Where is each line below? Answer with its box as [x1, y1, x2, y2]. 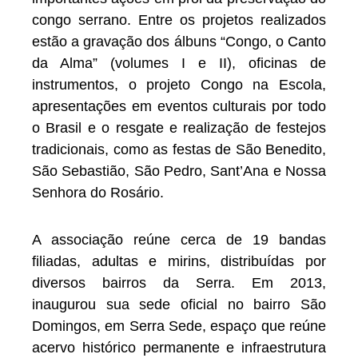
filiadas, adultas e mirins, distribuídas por [32, 253, 326, 269]
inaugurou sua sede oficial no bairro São [32, 296, 326, 312]
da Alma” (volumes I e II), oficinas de [32, 55, 326, 72]
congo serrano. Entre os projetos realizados [32, 12, 326, 29]
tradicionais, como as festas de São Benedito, [32, 141, 326, 158]
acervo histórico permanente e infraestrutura [32, 339, 326, 356]
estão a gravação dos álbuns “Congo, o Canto [32, 34, 326, 50]
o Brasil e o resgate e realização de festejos [32, 120, 326, 137]
